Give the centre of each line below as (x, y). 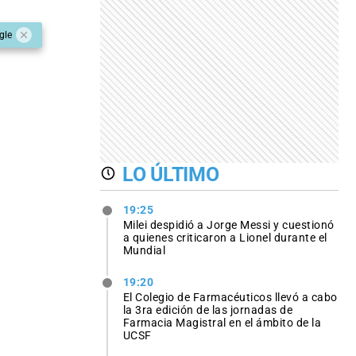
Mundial (144, 250)
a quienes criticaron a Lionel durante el (225, 237)
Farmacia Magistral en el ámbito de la (222, 322)
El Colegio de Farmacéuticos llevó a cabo (230, 297)
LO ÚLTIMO (171, 174)
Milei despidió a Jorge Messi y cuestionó (228, 224)
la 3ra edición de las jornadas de (208, 310)
